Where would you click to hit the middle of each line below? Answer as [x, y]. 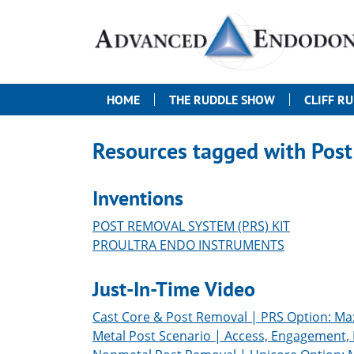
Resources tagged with [202, 150]
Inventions [138, 198]
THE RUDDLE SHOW [222, 99]
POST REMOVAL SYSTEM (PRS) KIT [191, 226]
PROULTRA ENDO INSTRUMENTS [188, 245]
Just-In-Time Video [174, 288]
